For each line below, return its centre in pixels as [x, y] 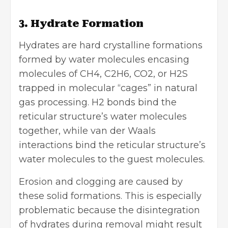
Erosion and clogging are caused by [101, 182]
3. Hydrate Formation [81, 24]
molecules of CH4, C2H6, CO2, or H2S [103, 74]
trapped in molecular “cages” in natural [108, 88]
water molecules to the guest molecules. [113, 160]
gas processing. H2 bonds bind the [98, 103]
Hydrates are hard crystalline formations [111, 46]
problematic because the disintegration [109, 210]
